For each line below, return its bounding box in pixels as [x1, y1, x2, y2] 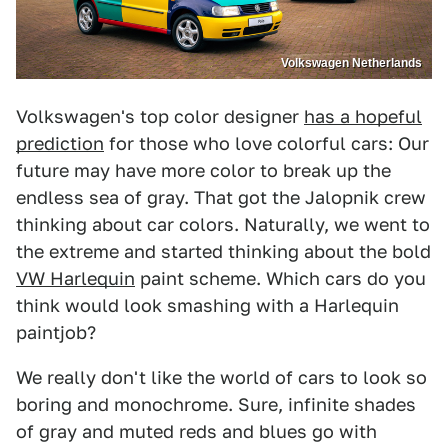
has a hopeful [304, 105, 422, 127]
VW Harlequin [16, 267, 135, 289]
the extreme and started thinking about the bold [16, 240, 431, 262]
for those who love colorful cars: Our [104, 132, 429, 154]
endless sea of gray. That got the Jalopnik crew [16, 186, 426, 208]
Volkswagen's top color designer [16, 105, 304, 127]
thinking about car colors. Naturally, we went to [16, 213, 430, 235]
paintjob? [16, 321, 96, 343]
